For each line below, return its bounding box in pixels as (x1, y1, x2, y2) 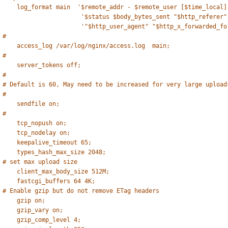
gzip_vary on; (17, 207, 64, 214)
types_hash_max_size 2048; (17, 149, 106, 156)
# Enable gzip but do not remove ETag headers (3, 187, 160, 194)
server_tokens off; (17, 62, 81, 69)
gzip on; (17, 197, 46, 204)
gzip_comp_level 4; (17, 216, 81, 223)
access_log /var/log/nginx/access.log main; (17, 42, 170, 49)
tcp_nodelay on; (17, 129, 71, 136)
